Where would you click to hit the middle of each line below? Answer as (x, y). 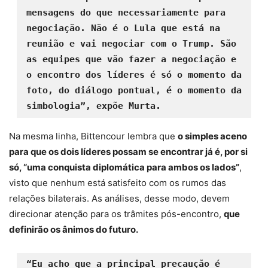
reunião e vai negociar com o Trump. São (131, 44)
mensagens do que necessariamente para (126, 13)
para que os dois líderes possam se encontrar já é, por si (128, 152)
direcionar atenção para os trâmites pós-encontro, (116, 214)
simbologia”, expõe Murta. (93, 106)
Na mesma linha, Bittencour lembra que (93, 136)
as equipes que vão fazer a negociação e (131, 60)
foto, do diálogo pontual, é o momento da (134, 91)
